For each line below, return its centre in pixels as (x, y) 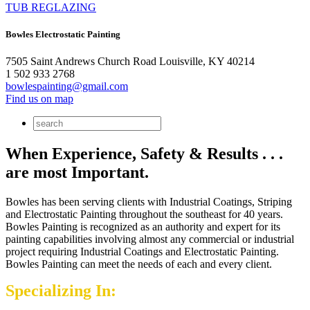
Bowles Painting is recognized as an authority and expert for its (143, 226)
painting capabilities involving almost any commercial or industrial (150, 239)
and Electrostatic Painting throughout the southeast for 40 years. (144, 214)
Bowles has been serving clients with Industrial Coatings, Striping (149, 201)
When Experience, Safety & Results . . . (144, 153)
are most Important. (77, 172)
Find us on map (39, 99)
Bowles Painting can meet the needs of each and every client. (139, 264)
